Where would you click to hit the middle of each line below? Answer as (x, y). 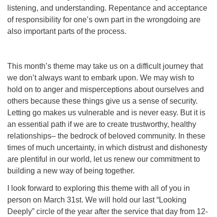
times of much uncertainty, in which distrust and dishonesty (107, 147)
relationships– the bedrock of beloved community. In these (106, 136)
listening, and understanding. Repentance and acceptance (107, 8)
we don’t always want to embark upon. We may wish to (101, 78)
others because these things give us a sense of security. (102, 101)
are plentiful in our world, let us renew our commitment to (104, 159)
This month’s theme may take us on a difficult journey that (105, 66)
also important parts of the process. (67, 31)
